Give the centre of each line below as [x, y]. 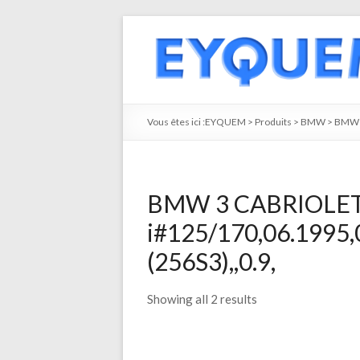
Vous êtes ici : [176, 122]
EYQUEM [225, 122]
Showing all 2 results [202, 299]
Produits [273, 122]
